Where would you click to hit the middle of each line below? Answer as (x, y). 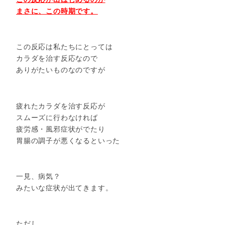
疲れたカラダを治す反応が (61, 106)
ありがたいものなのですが (61, 70)
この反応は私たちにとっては (65, 47)
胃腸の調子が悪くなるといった (68, 140)
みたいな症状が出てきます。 (65, 188)
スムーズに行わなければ (57, 117)
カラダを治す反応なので (57, 59)
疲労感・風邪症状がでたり (61, 129)
